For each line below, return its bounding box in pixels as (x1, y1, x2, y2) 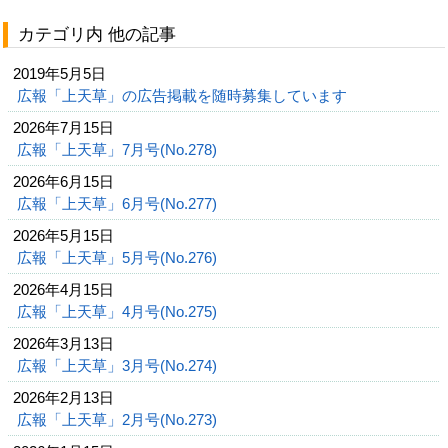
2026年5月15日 (13, 227, 114, 244)
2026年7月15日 (13, 119, 114, 136)
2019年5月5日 (13, 65, 106, 82)
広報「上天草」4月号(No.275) (17, 303, 221, 320)
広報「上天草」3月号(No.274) (17, 357, 221, 374)
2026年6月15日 (13, 173, 114, 190)
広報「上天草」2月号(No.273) (17, 411, 221, 428)
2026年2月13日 (13, 389, 114, 406)
